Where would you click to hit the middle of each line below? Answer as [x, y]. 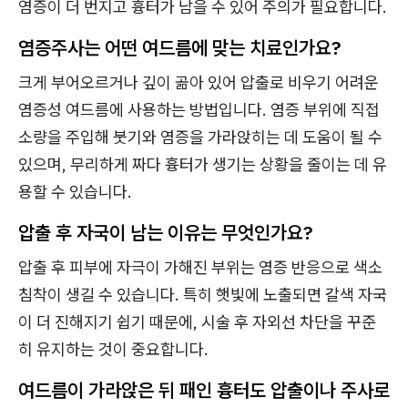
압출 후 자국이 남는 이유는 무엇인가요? [165, 232]
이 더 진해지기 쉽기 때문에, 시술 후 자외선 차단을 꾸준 [197, 321]
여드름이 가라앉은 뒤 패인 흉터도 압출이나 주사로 [204, 389]
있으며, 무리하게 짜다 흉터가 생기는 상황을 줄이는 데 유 [203, 164]
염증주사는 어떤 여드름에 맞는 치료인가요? [179, 47]
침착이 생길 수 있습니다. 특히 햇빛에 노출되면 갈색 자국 [203, 294]
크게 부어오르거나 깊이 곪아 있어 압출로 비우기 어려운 [199, 82]
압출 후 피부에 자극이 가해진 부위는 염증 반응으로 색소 [200, 267]
